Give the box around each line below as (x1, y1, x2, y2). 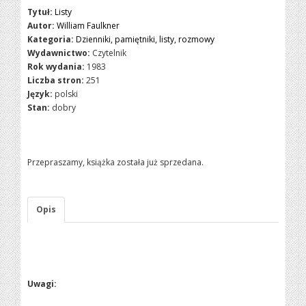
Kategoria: (27, 33, 74, 45)
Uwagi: (27, 278, 57, 290)
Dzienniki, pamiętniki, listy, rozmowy (76, 33, 215, 45)
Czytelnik (92, 47, 127, 59)
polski (55, 88, 79, 100)
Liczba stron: (27, 74, 85, 86)
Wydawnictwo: (27, 47, 91, 59)
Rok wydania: (27, 61, 85, 72)
